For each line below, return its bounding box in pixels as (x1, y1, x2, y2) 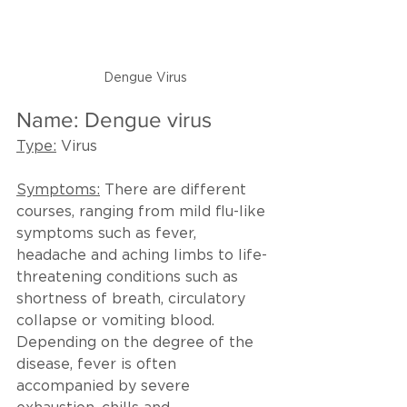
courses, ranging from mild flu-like (16, 204, 270, 219)
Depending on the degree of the (16, 335, 258, 350)
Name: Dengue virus (16, 106, 212, 132)
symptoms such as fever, (16, 226, 201, 241)
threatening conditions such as (16, 270, 243, 284)
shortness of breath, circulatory (16, 292, 250, 306)
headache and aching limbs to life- (16, 248, 267, 263)
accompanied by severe (16, 379, 194, 393)
